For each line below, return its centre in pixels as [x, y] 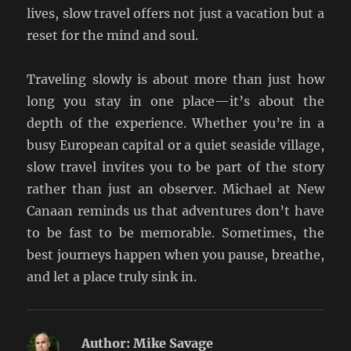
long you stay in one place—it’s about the [175, 101]
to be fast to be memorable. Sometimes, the [175, 233]
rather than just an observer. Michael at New [175, 189]
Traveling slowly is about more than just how [175, 80]
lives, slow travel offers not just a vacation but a [175, 14]
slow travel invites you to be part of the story [175, 167]
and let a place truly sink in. [112, 277]
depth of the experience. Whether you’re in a [175, 123]
